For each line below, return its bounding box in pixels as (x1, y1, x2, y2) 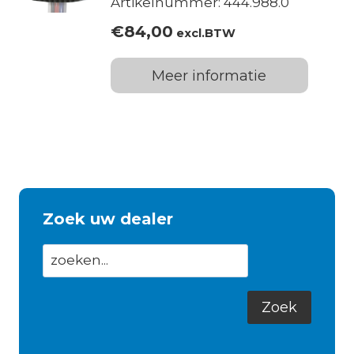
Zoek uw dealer (43, 209, 173, 228)
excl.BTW (172, 25, 235, 40)
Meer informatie (152, 66, 266, 85)
